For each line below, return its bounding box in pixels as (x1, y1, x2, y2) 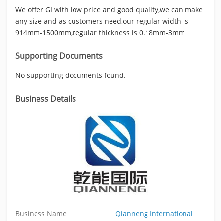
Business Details (15, 93, 76, 104)
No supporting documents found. (15, 70, 126, 80)
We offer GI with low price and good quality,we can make (15, 4, 203, 14)
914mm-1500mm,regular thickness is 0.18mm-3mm (15, 27, 185, 37)
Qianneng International (115, 208, 193, 218)
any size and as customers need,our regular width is (15, 16, 188, 26)
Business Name (15, 208, 67, 218)
